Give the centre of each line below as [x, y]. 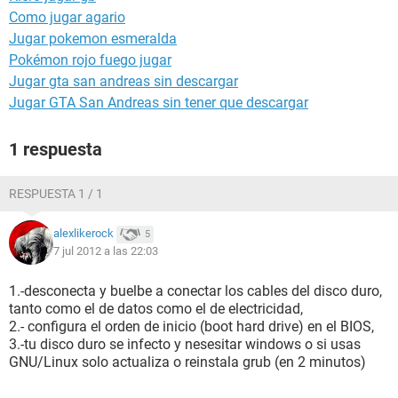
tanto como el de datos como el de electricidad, [156, 309]
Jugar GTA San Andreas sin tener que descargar [159, 103]
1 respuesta [56, 149]
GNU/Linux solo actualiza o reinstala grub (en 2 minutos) [187, 362]
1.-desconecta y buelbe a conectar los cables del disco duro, [195, 291]
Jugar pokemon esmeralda [93, 39]
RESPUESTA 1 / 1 [56, 194]
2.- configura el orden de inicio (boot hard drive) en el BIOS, [191, 326]
